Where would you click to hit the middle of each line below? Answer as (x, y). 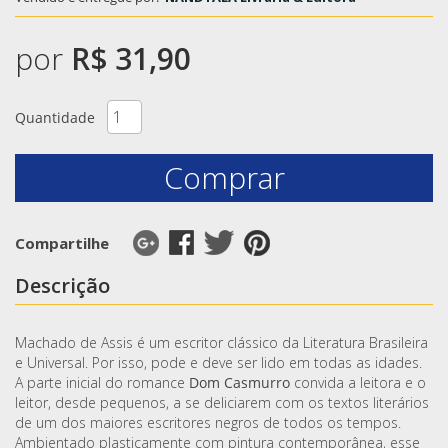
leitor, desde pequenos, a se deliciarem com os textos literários (222, 403)
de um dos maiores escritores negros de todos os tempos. (208, 423)
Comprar (224, 177)
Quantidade (55, 117)
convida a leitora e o (358, 383)
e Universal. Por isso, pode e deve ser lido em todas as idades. (218, 363)
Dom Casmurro (239, 383)
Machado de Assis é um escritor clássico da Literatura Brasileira (221, 343)
